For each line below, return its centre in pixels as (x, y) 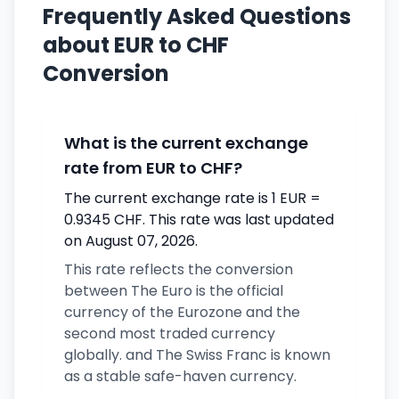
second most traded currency (170, 334)
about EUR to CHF (136, 45)
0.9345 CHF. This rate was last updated (199, 220)
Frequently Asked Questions (197, 16)
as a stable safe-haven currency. (180, 376)
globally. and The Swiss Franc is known (197, 355)
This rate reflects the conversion (179, 269)
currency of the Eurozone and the (182, 312)
